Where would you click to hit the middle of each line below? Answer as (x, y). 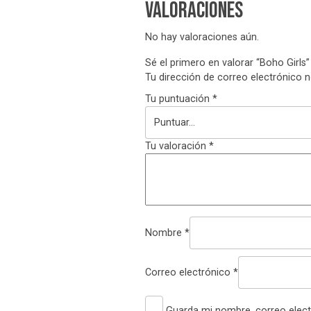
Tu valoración (177, 146)
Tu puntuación (179, 99)
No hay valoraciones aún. (202, 37)
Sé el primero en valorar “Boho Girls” (227, 63)
